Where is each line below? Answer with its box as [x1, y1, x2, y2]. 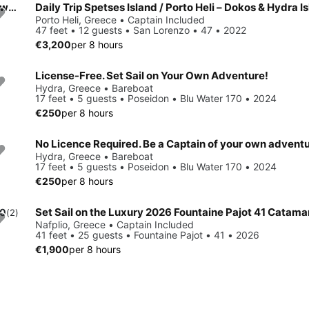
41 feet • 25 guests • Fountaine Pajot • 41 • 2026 [35, 228, 259, 241]
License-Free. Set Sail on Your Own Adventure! [35, 68, 268, 82]
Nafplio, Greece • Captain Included [35, 218, 194, 230]
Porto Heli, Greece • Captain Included [35, 13, 205, 26]
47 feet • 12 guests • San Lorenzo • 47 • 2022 [35, 23, 246, 36]
